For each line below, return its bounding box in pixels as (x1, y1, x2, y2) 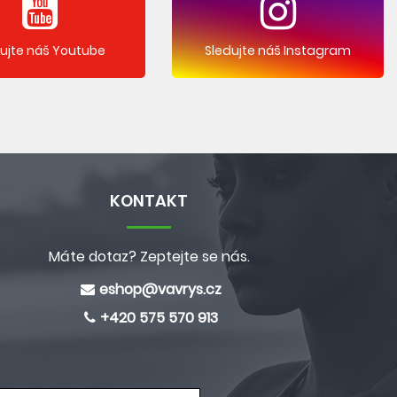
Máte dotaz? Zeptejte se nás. (48, 246, 250, 267)
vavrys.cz (158, 279, 222, 300)
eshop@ (99, 279, 158, 300)
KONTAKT (110, 190, 188, 212)
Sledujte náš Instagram (205, 41, 352, 59)
